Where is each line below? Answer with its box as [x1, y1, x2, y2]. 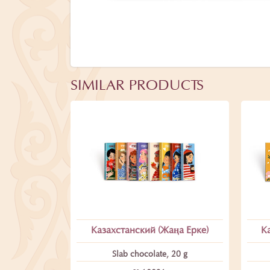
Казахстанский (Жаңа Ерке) [90, 225, 209, 236]
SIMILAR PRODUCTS [71, 79, 204, 94]
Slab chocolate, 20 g [111, 250, 187, 259]
